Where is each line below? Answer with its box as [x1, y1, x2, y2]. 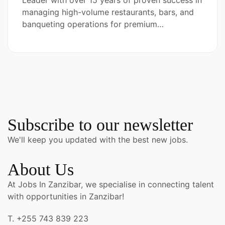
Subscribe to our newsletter [8, 116, 193, 134]
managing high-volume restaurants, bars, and [22, 7, 194, 17]
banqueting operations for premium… [22, 19, 164, 29]
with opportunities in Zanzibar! [8, 191, 124, 201]
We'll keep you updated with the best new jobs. [8, 135, 188, 145]
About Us [8, 160, 74, 179]
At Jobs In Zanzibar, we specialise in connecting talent [8, 179, 214, 189]
